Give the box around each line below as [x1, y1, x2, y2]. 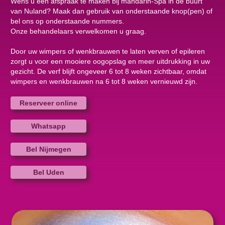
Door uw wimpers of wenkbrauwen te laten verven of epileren [11, 47, 205, 55]
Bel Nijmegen [26, 145, 71, 153]
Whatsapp [31, 122, 66, 130]
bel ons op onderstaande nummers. [11, 17, 124, 25]
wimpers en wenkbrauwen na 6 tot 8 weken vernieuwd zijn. [11, 77, 197, 85]
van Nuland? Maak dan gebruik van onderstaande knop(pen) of [11, 7, 212, 15]
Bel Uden [33, 168, 64, 176]
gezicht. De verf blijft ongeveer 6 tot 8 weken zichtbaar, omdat [11, 67, 206, 75]
